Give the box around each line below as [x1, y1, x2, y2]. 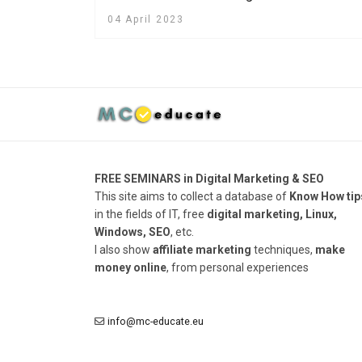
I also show [95, 242, 153, 256]
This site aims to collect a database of [95, 189, 287, 203]
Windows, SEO [95, 225, 170, 238]
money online [95, 260, 166, 274]
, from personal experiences [166, 260, 309, 274]
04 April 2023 [107, 13, 184, 25]
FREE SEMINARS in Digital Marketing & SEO [95, 171, 324, 185]
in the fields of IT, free [95, 207, 207, 221]
